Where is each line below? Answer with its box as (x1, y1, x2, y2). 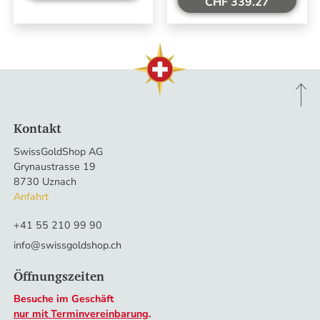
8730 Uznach (13, 174, 76, 189)
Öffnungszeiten (13, 265, 104, 286)
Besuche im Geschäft (13, 292, 114, 306)
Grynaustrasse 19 (13, 159, 96, 174)
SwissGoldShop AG (13, 144, 103, 159)
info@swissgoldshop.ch (13, 238, 121, 252)
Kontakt (13, 117, 61, 139)
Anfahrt (13, 189, 49, 204)
